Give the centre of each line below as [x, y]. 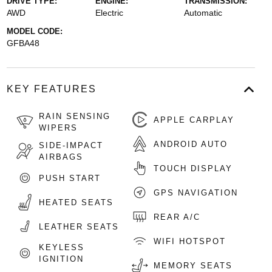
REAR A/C [177, 217]
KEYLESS [61, 247]
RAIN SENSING [74, 116]
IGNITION [61, 259]
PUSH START [70, 178]
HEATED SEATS [76, 202]
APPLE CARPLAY [194, 120]
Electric [109, 13]
